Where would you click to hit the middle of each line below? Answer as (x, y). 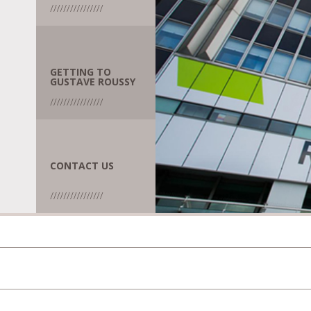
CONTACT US (82, 166)
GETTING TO (81, 72)
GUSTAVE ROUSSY (93, 82)
